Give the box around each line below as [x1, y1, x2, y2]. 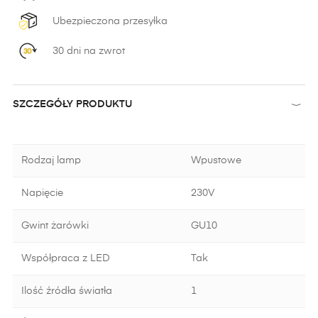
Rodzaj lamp [21, 155, 81, 165]
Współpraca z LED [21, 253, 110, 263]
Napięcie [21, 188, 63, 198]
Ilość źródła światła [21, 286, 112, 296]
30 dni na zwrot [53, 45, 125, 56]
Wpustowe [191, 155, 241, 165]
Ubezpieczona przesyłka [53, 16, 168, 26]
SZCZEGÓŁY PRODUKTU [13, 99, 132, 109]
